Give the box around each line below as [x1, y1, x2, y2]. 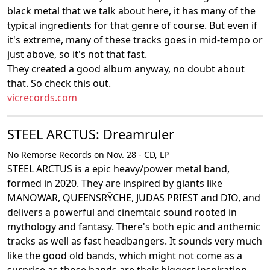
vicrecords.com [7, 91, 77, 104]
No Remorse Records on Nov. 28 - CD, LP [7, 149, 169, 160]
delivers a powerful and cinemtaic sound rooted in [7, 206, 237, 219]
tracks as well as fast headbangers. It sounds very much [7, 234, 262, 248]
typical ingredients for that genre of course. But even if [7, 19, 257, 32]
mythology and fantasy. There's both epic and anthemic [7, 220, 260, 233]
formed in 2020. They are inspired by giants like [7, 177, 222, 190]
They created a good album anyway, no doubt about [7, 62, 245, 75]
